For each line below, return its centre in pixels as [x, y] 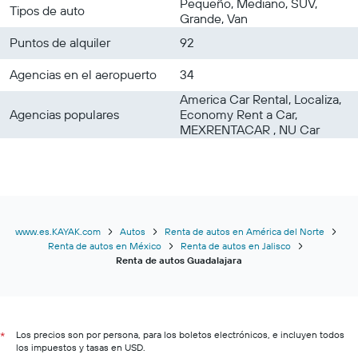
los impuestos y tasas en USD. [81, 347]
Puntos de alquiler [60, 42]
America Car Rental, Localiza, [261, 99]
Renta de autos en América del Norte [244, 231]
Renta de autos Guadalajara [179, 260]
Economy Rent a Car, [239, 114]
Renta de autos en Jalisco [236, 245]
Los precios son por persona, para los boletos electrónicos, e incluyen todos [180, 334]
